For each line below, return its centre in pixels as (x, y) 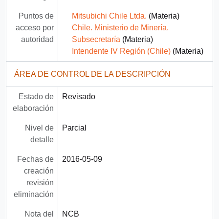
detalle (42, 140)
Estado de (36, 97)
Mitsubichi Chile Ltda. (109, 16)
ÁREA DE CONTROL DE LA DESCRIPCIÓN (92, 74)
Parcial (74, 128)
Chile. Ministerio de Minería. (120, 28)
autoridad (37, 40)
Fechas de (35, 159)
